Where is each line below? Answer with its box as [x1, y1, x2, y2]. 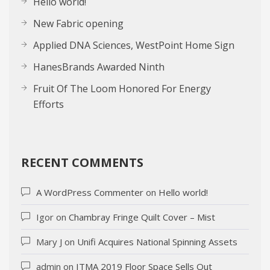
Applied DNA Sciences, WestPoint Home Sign [33, 39, 234, 52]
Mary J [36, 236, 62, 248]
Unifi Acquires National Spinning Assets [77, 236, 237, 248]
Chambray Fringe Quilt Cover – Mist [69, 211, 215, 223]
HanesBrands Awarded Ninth [33, 60, 165, 74]
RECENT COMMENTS [21, 154, 143, 171]
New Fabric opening [33, 17, 124, 30]
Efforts [33, 98, 64, 111]
